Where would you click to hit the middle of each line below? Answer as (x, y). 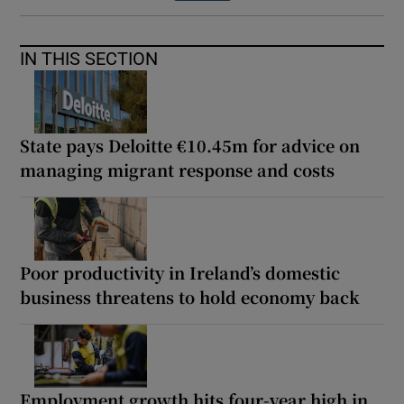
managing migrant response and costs (178, 170)
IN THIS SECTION (89, 59)
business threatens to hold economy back (190, 297)
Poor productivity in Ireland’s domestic (180, 273)
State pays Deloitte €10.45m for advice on (190, 146)
